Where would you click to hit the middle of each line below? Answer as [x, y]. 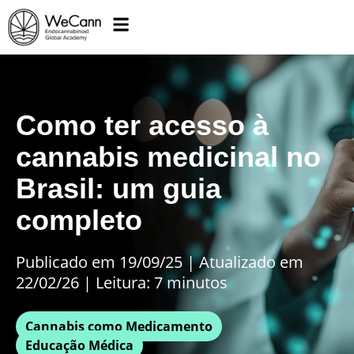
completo [79, 220]
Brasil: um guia [119, 188]
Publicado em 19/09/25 [101, 262]
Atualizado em [249, 262]
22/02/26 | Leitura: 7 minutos [122, 282]
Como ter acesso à [142, 125]
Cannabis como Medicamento [119, 326]
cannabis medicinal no [168, 156]
